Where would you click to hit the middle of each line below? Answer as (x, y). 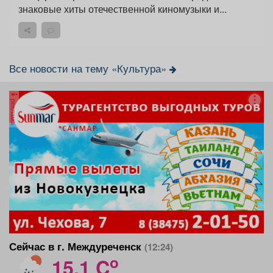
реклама (14, 111)
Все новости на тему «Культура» (89, 68)
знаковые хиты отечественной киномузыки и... (122, 9)
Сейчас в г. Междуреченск (77, 246)
